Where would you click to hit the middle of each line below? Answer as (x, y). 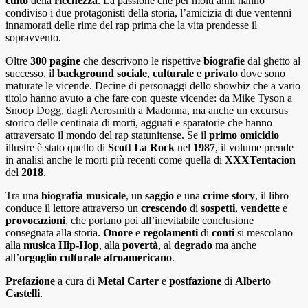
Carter (143, 281)
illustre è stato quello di (57, 148)
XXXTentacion (260, 160)
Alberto (253, 281)
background (86, 74)
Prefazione (30, 281)
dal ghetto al (273, 61)
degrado (195, 245)
